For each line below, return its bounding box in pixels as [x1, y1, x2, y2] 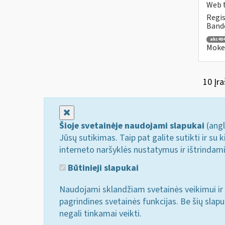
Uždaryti [70, 106, 102, 119]
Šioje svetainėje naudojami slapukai [59, 120, 204, 132]
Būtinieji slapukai [66, 161, 139, 174]
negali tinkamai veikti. [59, 207, 142, 220]
